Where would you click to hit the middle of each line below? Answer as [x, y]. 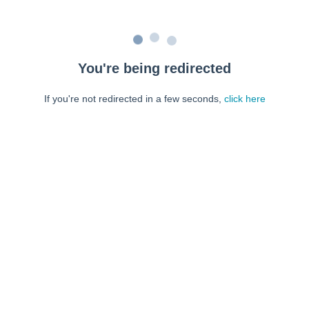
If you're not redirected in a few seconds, [134, 99]
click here [245, 99]
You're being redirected [154, 68]
